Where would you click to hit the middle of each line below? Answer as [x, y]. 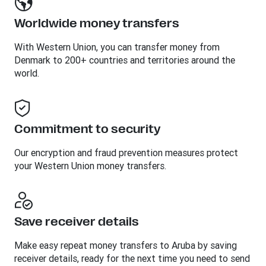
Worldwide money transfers [97, 24]
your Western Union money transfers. [90, 166]
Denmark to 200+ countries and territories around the [125, 60]
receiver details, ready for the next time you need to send [132, 259]
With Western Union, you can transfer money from [117, 47]
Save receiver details [77, 222]
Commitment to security [87, 129]
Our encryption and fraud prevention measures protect [126, 153]
